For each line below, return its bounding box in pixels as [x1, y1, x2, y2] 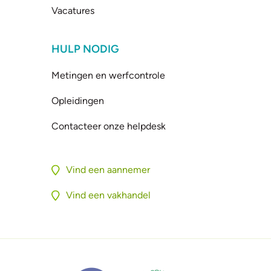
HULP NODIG [51, 42, 120, 56]
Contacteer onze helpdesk [51, 120, 166, 132]
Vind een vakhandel [65, 189, 151, 201]
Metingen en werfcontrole [51, 70, 166, 81]
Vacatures [51, 5, 95, 16]
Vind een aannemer [65, 164, 150, 175]
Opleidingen [51, 95, 105, 106]
